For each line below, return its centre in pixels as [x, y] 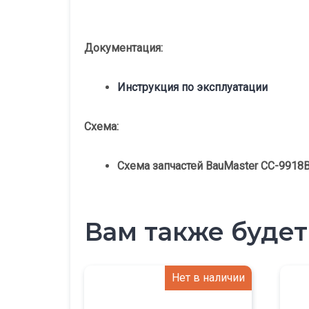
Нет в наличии [208, 277]
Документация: [123, 48]
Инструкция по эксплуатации [192, 87]
